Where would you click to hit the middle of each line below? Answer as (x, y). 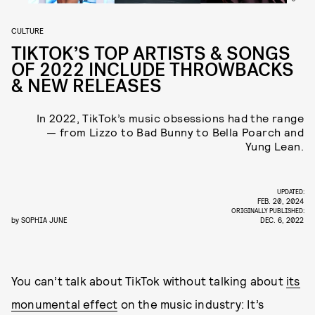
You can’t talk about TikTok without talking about (149, 281)
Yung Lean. (274, 146)
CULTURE (27, 30)
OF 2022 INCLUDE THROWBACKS (153, 70)
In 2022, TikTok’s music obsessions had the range (170, 118)
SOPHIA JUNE (44, 220)
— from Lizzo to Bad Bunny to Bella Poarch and (175, 132)
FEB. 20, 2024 (281, 201)
